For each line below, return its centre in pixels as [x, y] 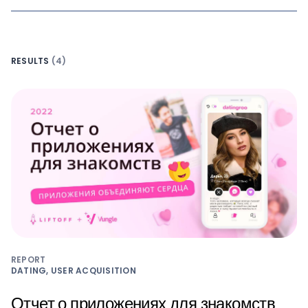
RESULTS [31, 60]
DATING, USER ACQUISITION [74, 271]
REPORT [29, 260]
